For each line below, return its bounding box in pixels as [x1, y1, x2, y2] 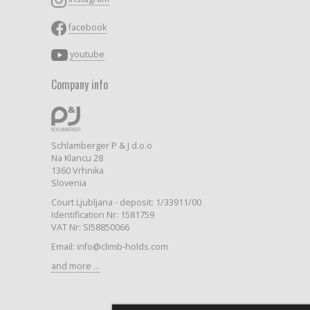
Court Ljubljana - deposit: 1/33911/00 [51, 197, 201, 209]
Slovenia [51, 177, 86, 190]
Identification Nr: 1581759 [51, 209, 154, 221]
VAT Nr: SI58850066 [51, 221, 129, 234]
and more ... [51, 260, 100, 273]
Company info [51, 75, 108, 93]
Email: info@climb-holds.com [51, 241, 168, 253]
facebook [69, 21, 107, 34]
